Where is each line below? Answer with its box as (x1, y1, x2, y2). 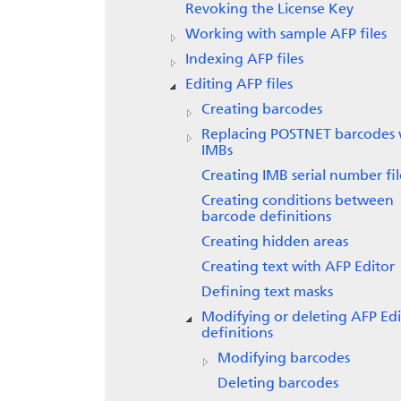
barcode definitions (201, 210, 331, 225)
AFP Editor (325, 260, 395, 275)
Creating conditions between (201, 194, 394, 209)
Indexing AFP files (185, 53, 303, 67)
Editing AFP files (185, 78, 293, 92)
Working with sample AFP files (185, 28, 387, 42)
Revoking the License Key (185, 3, 354, 17)
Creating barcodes (201, 103, 322, 117)
